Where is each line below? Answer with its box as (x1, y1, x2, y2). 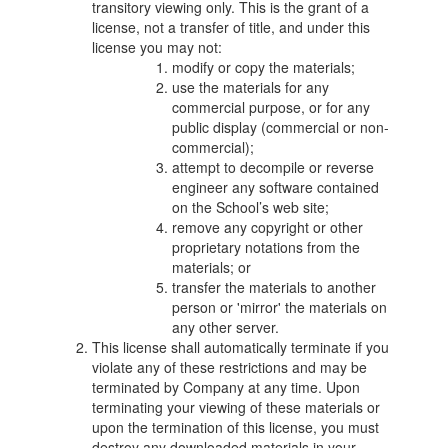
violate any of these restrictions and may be (92, 357, 368, 377)
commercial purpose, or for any (172, 97, 371, 117)
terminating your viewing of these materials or (92, 397, 381, 417)
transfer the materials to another (172, 277, 377, 297)
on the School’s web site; (172, 197, 330, 217)
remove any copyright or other (172, 217, 364, 237)
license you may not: (92, 37, 223, 57)
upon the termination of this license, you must (92, 417, 380, 437)
